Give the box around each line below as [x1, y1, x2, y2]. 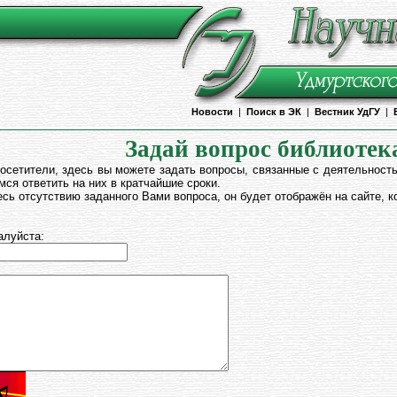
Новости [191, 106, 233, 117]
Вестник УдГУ [315, 106, 380, 117]
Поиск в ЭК [246, 106, 301, 117]
